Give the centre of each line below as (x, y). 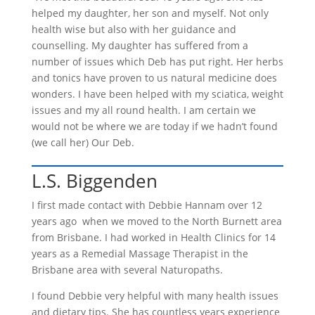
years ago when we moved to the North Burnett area (156, 221)
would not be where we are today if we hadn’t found (154, 126)
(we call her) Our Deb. (83, 142)
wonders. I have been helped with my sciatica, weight (157, 94)
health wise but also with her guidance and (134, 29)
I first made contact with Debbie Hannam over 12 (147, 205)
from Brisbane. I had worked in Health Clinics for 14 (153, 237)
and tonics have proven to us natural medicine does (154, 78)
